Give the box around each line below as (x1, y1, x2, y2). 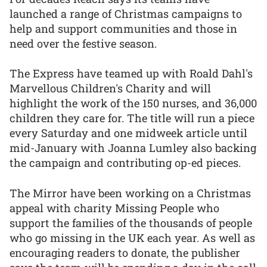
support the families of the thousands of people (10, 215, 252, 230)
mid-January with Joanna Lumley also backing (10, 141, 256, 156)
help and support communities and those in (10, 21, 237, 36)
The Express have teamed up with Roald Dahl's (10, 66, 253, 81)
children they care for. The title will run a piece (10, 111, 254, 126)
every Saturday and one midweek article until (10, 126, 247, 141)
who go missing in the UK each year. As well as (10, 230, 255, 245)
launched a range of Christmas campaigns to (10, 6, 242, 21)
